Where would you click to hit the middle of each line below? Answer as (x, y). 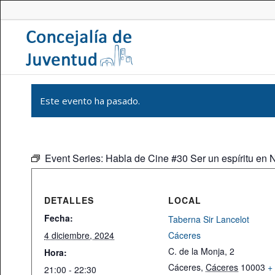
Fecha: (59, 218)
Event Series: (75, 158)
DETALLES (69, 200)
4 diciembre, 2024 (79, 235)
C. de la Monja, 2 (202, 251)
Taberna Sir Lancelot (209, 219)
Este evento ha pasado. (90, 101)
